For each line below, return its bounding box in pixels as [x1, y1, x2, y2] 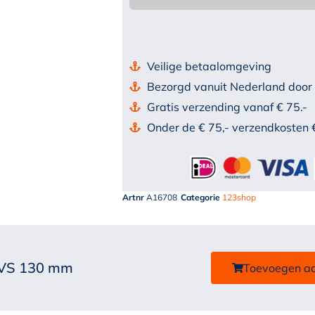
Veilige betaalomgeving [146, 59, 271, 74]
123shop [221, 192, 256, 203]
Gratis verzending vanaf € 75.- [146, 100, 307, 115]
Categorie [180, 192, 220, 203]
